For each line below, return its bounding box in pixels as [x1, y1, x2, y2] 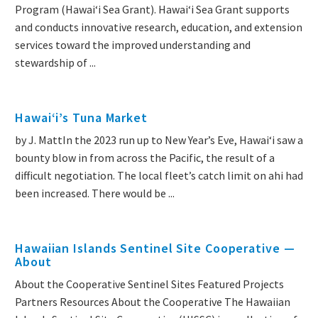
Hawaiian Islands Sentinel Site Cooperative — [15, 240, 295, 257]
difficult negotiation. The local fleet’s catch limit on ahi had [15, 168, 303, 183]
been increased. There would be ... [15, 186, 175, 201]
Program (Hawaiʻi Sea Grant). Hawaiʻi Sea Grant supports [15, 2, 290, 17]
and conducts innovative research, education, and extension [15, 20, 302, 35]
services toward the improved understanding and [15, 38, 251, 53]
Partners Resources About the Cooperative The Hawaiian [15, 295, 290, 309]
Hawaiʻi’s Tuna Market [15, 109, 148, 126]
